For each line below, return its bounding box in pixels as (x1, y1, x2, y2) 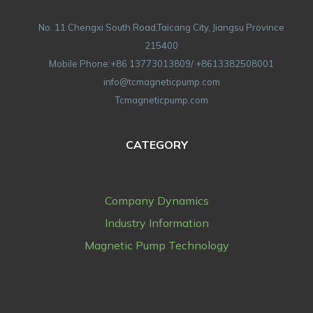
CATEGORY (125, 138, 188, 152)
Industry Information (104, 216, 209, 231)
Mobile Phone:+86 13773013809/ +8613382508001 (49, 58, 275, 70)
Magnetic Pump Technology (84, 238, 229, 253)
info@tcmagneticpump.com (103, 76, 220, 88)
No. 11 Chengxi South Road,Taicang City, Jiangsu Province (38, 22, 285, 34)
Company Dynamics (104, 194, 209, 208)
